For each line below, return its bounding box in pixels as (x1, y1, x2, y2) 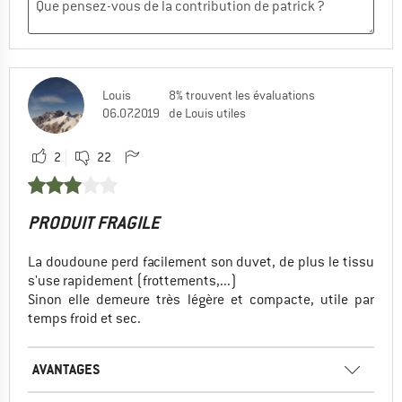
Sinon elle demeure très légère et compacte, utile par (28, 291, 374, 310)
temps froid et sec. (28, 310, 141, 328)
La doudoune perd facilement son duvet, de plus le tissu (28, 253, 374, 272)
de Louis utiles (169, 105, 246, 122)
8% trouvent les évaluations (169, 87, 315, 104)
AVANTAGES (32, 360, 100, 380)
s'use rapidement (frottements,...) (28, 272, 237, 291)
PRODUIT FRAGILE (28, 212, 160, 235)
